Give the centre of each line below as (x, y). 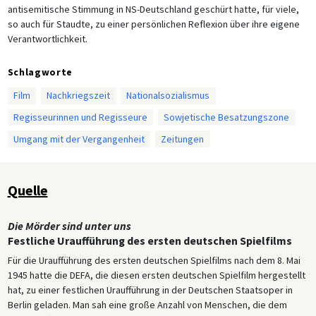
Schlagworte (40, 72)
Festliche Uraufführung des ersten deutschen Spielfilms (150, 241)
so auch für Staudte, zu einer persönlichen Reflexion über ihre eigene (153, 24)
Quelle (28, 190)
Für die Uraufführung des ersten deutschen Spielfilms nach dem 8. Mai (154, 261)
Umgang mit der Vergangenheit (79, 139)
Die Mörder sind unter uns (69, 226)
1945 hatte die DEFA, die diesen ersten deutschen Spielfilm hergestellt (156, 275)
